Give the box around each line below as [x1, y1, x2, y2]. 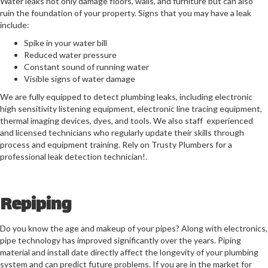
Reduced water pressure [24, 50, 117, 60]
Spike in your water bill [24, 38, 107, 48]
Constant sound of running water [24, 62, 149, 72]
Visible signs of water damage [24, 74, 135, 84]
